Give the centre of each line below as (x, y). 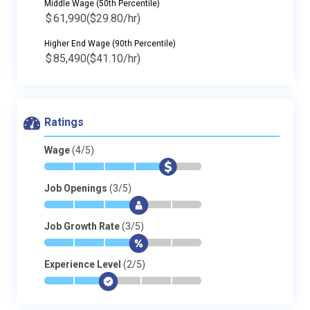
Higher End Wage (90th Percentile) (110, 44)
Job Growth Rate (83, 226)
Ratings (64, 122)
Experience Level (84, 264)
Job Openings (77, 188)
